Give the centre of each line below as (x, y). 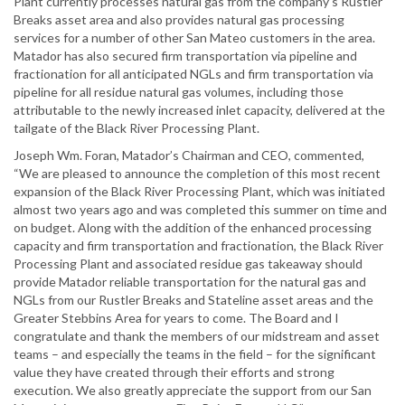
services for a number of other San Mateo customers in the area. (194, 38)
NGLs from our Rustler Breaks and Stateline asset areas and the (193, 300)
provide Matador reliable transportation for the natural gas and (190, 282)
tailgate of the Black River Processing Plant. (137, 128)
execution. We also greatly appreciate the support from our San (193, 391)
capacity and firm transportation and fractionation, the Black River (198, 246)
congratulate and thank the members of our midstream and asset (197, 336)
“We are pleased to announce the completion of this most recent (197, 174)
